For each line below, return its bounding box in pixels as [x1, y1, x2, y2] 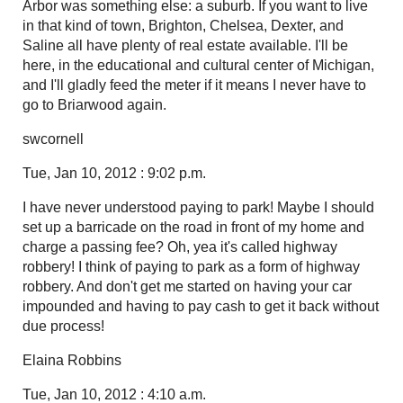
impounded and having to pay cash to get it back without [22, 298, 379, 314]
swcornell [22, 130, 84, 147]
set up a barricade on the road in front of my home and [22, 219, 364, 235]
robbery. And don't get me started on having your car [22, 278, 352, 294]
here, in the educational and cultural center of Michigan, [22, 57, 374, 73]
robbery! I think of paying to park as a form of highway [22, 258, 360, 274]
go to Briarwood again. [22, 96, 166, 112]
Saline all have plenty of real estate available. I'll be [22, 37, 348, 53]
